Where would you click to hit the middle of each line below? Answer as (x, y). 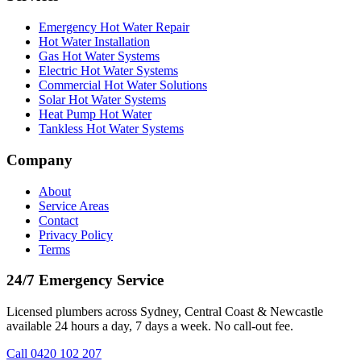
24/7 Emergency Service (85, 280)
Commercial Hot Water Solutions (123, 85)
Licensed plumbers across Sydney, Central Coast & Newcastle (165, 312)
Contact (58, 220)
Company (39, 160)
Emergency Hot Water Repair (114, 27)
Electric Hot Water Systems (108, 71)
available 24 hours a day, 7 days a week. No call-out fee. (150, 326)
